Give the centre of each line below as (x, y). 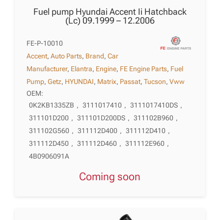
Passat (130, 81)
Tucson (155, 81)
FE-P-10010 (45, 43)
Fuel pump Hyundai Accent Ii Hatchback (110, 11)
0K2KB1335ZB (52, 105)
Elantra (82, 69)
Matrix (107, 81)
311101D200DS (101, 118)
